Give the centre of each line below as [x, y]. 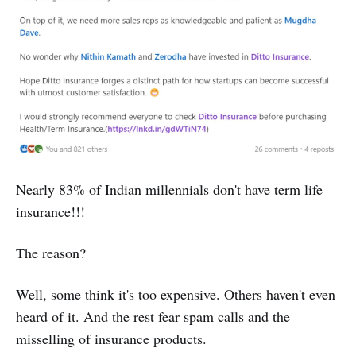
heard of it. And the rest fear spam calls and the [153, 317]
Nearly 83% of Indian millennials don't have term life [169, 190]
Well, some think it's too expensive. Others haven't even [176, 294]
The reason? [51, 253]
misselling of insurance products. [111, 339]
